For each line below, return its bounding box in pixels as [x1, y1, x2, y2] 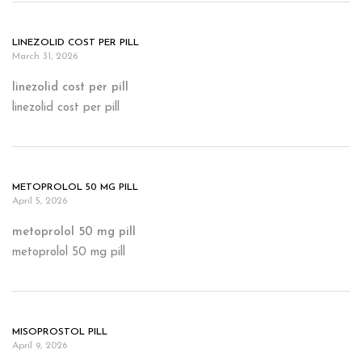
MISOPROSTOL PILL [12, 327, 107, 337]
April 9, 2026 [12, 341, 67, 351]
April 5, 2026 [12, 196, 67, 206]
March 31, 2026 [12, 52, 78, 61]
